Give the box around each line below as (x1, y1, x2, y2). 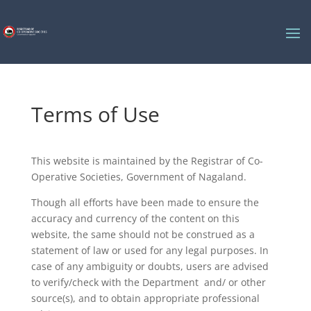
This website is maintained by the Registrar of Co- (31, 154, 263, 167)
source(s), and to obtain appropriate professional (31, 292, 260, 305)
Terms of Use (31, 100, 160, 128)
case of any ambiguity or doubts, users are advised (31, 260, 269, 273)
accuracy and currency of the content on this (31, 212, 239, 225)
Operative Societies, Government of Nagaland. (31, 170, 246, 183)
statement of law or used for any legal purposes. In (31, 244, 269, 257)
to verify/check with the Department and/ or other (31, 276, 266, 289)
